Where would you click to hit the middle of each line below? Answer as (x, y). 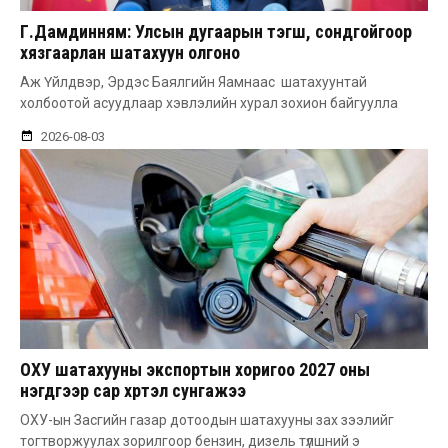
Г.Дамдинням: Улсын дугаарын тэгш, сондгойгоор (216, 32)
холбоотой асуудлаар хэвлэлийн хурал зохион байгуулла (209, 103)
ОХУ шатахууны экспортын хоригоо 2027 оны (195, 370)
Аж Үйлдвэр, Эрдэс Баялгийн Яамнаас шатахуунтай (193, 82)
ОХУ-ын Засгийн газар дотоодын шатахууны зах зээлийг (207, 420)
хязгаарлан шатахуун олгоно (130, 53)
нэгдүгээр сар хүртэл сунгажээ (133, 391)
